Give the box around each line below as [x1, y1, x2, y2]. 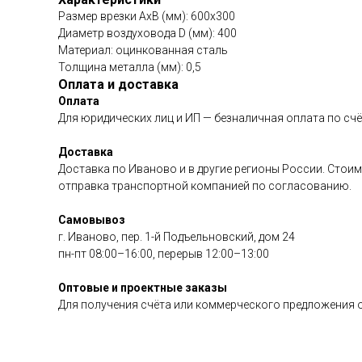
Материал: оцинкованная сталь [58, 44, 228, 57]
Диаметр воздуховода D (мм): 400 [58, 27, 237, 40]
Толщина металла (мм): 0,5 [58, 61, 201, 74]
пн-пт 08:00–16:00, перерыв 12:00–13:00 [58, 247, 269, 260]
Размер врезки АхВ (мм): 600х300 [58, 10, 235, 23]
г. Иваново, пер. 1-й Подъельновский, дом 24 [58, 230, 295, 243]
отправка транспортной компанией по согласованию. [58, 179, 351, 192]
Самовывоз [58, 213, 125, 226]
